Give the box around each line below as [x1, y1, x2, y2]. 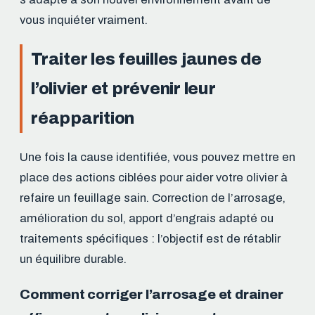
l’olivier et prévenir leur [31, 79, 216, 98]
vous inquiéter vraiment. [20, 13, 148, 27]
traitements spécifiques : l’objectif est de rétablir [20, 231, 281, 245]
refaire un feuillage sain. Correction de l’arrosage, [20, 191, 285, 205]
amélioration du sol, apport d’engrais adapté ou [20, 211, 274, 225]
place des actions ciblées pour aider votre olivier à [20, 170, 288, 184]
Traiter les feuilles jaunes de [31, 49, 262, 68]
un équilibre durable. [20, 252, 127, 266]
